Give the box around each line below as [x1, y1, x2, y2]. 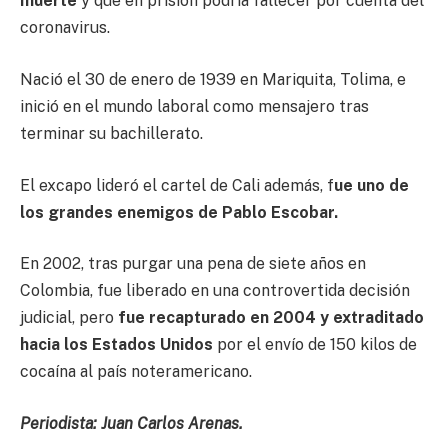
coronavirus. [20, 18, 110, 38]
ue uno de [334, 175, 409, 195]
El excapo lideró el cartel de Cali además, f [20, 175, 334, 195]
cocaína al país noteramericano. [20, 362, 252, 382]
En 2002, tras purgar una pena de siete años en [20, 254, 366, 274]
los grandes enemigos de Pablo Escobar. [20, 202, 338, 222]
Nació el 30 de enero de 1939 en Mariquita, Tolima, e [20, 69, 406, 89]
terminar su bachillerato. [20, 123, 203, 143]
